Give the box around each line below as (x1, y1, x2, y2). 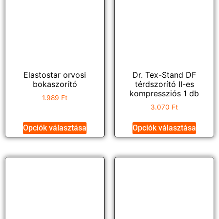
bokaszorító (32, 79, 77, 89)
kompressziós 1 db (130, 88, 199, 98)
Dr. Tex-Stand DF (132, 69, 196, 80)
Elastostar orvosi (23, 69, 86, 80)
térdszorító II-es (134, 79, 194, 89)
